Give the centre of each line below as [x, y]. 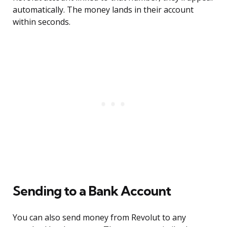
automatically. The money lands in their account [103, 10]
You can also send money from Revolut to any [99, 218]
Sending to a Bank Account [92, 191]
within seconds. [42, 22]
